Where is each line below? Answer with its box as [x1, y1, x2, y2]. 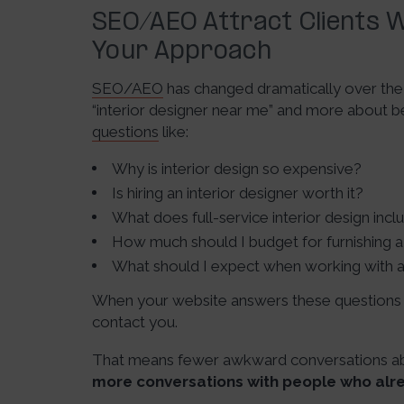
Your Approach [92, 39, 271, 65]
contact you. [92, 313, 178, 331]
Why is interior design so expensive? [112, 160, 362, 178]
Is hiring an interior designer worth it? [112, 184, 363, 202]
